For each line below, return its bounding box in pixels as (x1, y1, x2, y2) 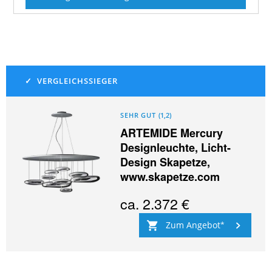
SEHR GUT (120, 110, 156, 120)
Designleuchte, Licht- (120, 139, 231, 155)
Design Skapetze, (120, 154, 211, 170)
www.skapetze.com (120, 168, 220, 185)
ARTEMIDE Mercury (120, 124, 223, 141)
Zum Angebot (165, 219, 220, 231)
